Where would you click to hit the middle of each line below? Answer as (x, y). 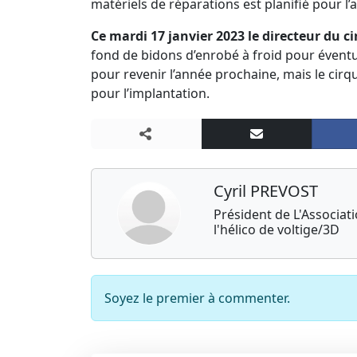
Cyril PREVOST (265, 191)
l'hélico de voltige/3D (276, 229)
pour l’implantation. (150, 93)
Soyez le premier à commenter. (197, 298)
